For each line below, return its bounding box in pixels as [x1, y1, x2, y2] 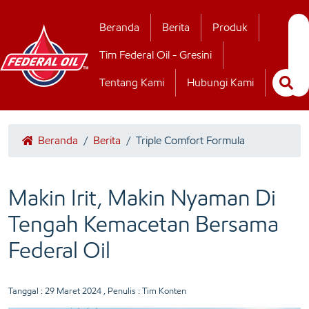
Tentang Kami [99, 76, 164, 89]
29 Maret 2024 [45, 286, 101, 296]
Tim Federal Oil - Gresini [99, 48, 212, 61]
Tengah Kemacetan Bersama [8, 210, 279, 238]
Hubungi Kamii [77, 21, 146, 34]
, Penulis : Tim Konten [101, 286, 186, 296]
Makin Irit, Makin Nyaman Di [8, 184, 276, 212]
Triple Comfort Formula [136, 134, 245, 147]
